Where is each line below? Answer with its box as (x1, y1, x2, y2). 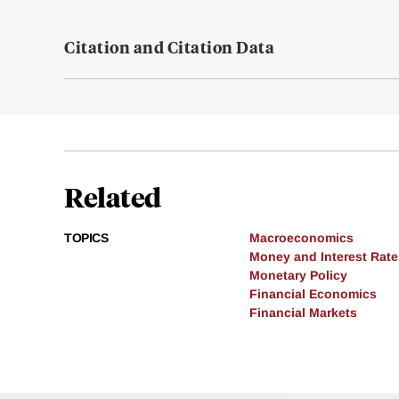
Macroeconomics (249, 231, 354, 246)
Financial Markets (249, 305, 357, 321)
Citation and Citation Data (64, 36, 274, 59)
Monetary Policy (249, 268, 347, 283)
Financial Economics (249, 287, 377, 302)
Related (64, 179, 161, 215)
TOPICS (64, 231, 108, 246)
